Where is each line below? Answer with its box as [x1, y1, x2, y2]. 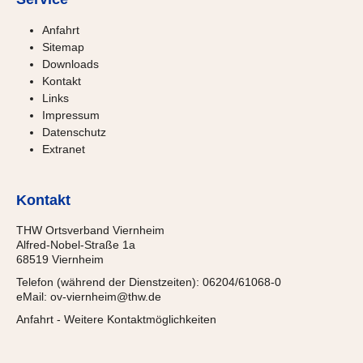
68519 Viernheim [16, 252, 104, 266]
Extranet [42, 142, 85, 156]
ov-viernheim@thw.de [50, 289, 161, 303]
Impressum [42, 108, 100, 122]
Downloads [42, 57, 99, 70]
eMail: [16, 289, 50, 303]
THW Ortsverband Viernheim [16, 223, 164, 237]
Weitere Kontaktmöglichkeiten [64, 312, 216, 326]
